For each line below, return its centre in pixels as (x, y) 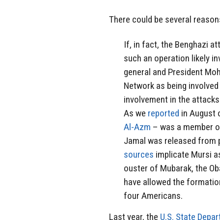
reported (164, 113)
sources (139, 154)
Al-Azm (137, 127)
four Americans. (153, 195)
